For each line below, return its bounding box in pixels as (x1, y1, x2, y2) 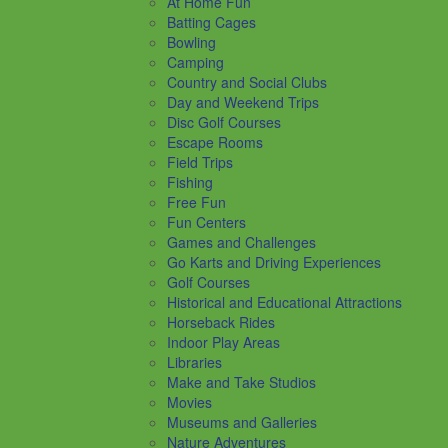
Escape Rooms (167, 131, 263, 152)
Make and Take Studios (167, 371, 316, 392)
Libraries (167, 351, 222, 372)
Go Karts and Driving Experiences (167, 251, 381, 272)
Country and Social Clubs (167, 71, 327, 92)
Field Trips (167, 151, 233, 172)
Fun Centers (167, 211, 246, 232)
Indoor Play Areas (167, 331, 280, 352)
